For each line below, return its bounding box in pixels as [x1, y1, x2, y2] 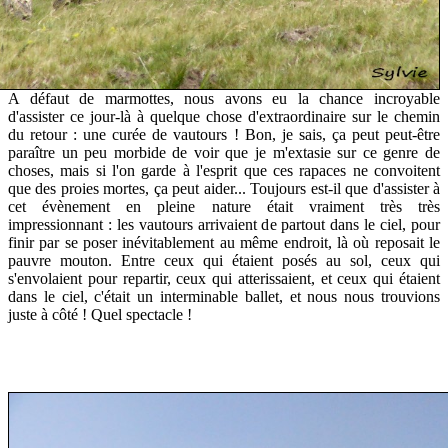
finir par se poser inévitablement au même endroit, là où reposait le [8, 233, 440, 251]
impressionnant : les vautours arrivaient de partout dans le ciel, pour [8, 215, 440, 233]
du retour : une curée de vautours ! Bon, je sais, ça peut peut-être [8, 125, 440, 143]
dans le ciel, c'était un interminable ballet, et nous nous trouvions [8, 287, 440, 305]
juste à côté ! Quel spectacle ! [8, 305, 192, 323]
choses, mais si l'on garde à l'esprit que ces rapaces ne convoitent [8, 161, 440, 179]
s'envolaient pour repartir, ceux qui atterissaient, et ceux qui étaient [8, 269, 440, 287]
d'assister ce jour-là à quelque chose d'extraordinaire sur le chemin [8, 107, 440, 125]
